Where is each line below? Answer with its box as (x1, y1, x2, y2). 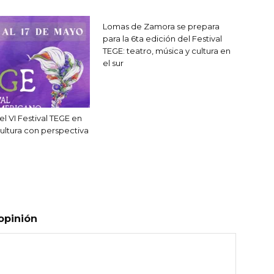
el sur (103, 58, 124, 68)
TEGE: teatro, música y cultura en (103, 46, 231, 56)
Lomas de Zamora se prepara (103, 21, 220, 32)
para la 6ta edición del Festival (103, 34, 222, 44)
